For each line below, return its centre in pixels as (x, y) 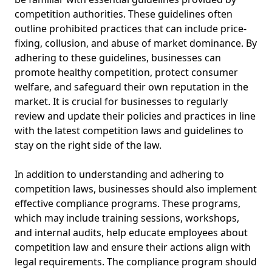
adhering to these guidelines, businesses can (118, 58)
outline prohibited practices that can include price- (131, 29)
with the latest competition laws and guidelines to (129, 131)
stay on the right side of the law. (88, 145)
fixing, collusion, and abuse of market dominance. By (136, 43)
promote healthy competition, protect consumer (126, 72)
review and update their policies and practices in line (135, 116)
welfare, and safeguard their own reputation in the (131, 87)
